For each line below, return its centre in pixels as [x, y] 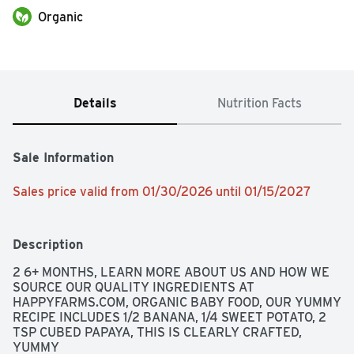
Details [95, 104]
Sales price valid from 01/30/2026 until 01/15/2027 [162, 192]
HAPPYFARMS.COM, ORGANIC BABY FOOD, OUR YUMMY [177, 303]
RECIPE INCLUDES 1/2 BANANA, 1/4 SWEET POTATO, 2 [169, 318]
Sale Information [63, 158]
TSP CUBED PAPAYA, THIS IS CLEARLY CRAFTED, [157, 333]
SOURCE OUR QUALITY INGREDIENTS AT [134, 288]
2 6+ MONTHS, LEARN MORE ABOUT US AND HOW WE [171, 273]
